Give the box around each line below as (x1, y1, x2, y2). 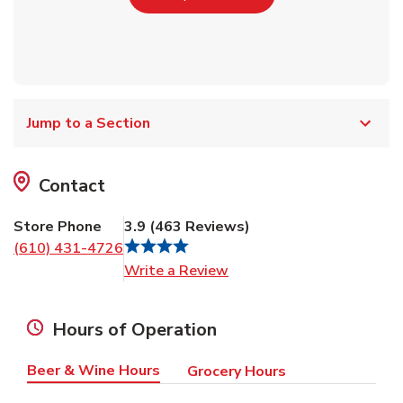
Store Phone (13, 216, 102, 237)
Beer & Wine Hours (27, 360, 160, 381)
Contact (39, 173, 105, 198)
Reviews (182, 216, 245, 237)
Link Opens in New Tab (228, 259, 380, 280)
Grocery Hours (187, 361, 286, 381)
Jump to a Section (27, 113, 150, 133)
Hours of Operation (52, 317, 217, 342)
